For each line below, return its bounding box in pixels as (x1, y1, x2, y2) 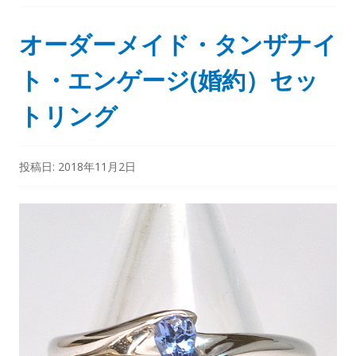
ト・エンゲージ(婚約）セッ (19, 63, 319, 96)
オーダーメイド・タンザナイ (19, 27, 337, 60)
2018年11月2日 (58, 158, 136, 174)
